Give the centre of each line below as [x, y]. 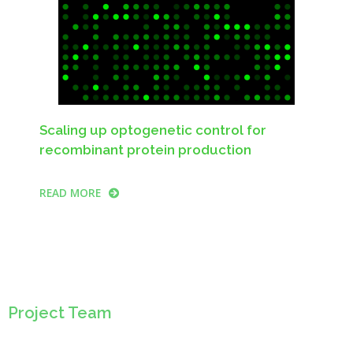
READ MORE [70, 192]
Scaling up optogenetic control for [153, 130]
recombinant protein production [145, 149]
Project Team [60, 312]
